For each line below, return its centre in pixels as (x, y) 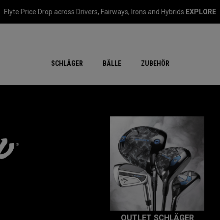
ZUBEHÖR (155, 63)
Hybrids (173, 12)
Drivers (87, 12)
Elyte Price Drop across (40, 12)
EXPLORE (201, 12)
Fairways (114, 12)
